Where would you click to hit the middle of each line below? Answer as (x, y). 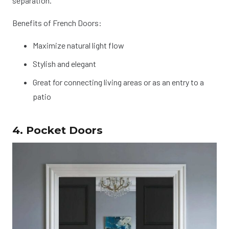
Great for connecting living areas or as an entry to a (118, 82)
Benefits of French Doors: (57, 22)
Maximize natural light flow (78, 45)
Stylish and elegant (64, 63)
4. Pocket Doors (58, 130)
